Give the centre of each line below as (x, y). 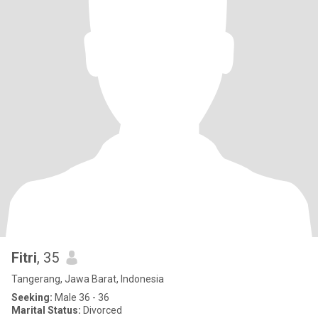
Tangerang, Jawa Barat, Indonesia (88, 279)
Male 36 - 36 (81, 297)
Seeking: (32, 297)
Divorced (102, 310)
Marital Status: (46, 310)
